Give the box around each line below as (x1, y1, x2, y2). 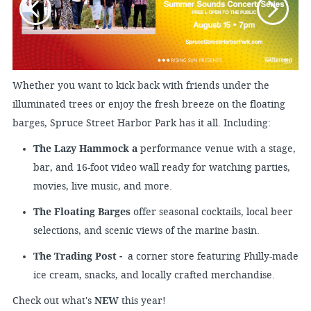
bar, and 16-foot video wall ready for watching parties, (33, 162, 290, 174)
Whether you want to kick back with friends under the (12, 80, 269, 92)
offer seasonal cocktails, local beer (133, 206, 293, 218)
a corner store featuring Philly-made (124, 251, 299, 262)
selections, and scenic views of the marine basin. (33, 225, 260, 237)
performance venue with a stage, (140, 143, 296, 155)
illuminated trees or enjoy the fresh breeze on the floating (12, 99, 285, 110)
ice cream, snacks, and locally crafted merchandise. (33, 269, 278, 281)
